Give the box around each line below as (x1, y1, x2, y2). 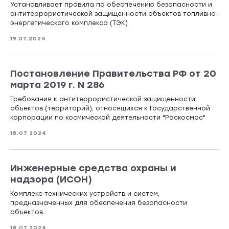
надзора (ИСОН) (10, 174, 92, 186)
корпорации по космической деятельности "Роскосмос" (10, 114, 205, 122)
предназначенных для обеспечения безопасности (10, 199, 187, 207)
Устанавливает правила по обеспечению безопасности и (10, 1, 212, 9)
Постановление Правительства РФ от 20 (10, 68, 216, 80)
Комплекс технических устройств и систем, (10, 190, 159, 198)
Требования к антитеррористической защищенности (10, 96, 195, 103)
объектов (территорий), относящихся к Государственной (10, 105, 210, 112)
